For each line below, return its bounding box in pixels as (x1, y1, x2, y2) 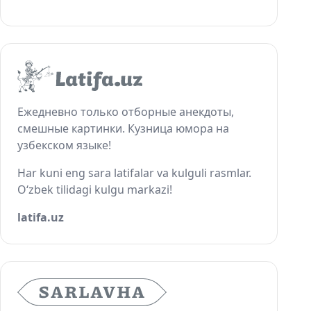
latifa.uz (17, 210, 64, 226)
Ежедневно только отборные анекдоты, (17, 104, 234, 120)
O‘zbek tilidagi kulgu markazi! (17, 182, 172, 198)
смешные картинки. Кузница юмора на (17, 121, 229, 137)
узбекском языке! (17, 137, 111, 153)
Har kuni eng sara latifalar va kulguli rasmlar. (17, 165, 251, 181)
